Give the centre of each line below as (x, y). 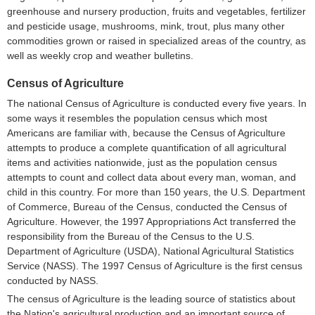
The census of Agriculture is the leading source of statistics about (151, 299)
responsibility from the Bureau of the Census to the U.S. (131, 236)
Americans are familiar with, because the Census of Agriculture (146, 133)
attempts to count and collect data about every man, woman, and (152, 177)
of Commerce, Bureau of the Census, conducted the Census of (147, 207)
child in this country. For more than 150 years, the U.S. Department (156, 192)
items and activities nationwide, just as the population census (142, 162)
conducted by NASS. (53, 281)
